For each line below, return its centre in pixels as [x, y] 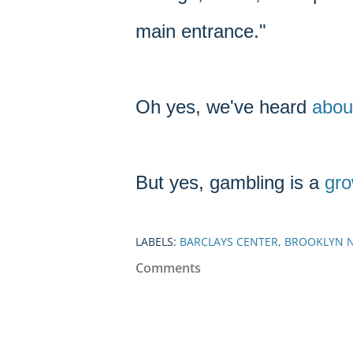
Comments [168, 268]
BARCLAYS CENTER [229, 242]
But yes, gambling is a [230, 182]
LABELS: [156, 242]
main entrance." [201, 31]
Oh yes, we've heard [224, 107]
